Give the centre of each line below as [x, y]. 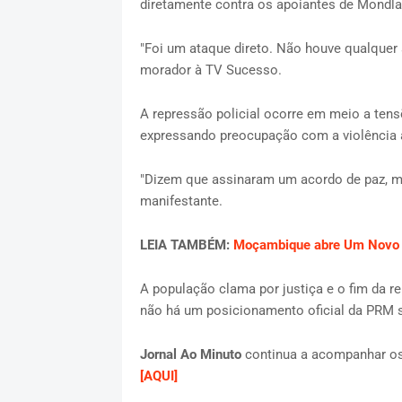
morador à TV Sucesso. [210, 70]
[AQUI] [158, 376]
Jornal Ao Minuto [190, 354]
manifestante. [181, 201]
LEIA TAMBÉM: [186, 245]
